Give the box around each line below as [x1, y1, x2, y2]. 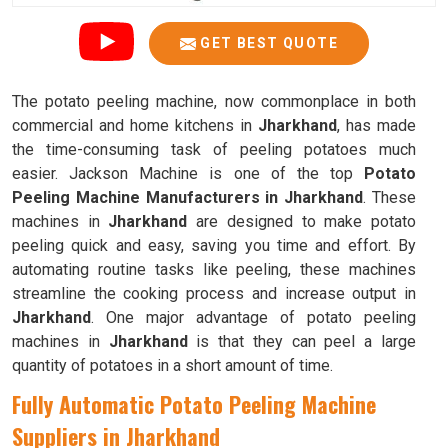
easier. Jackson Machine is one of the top [12, 164, 364, 183]
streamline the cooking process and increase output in [12, 284, 416, 303]
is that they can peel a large [187, 332, 417, 351]
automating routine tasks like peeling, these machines [12, 260, 416, 279]
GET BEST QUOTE [196, 35, 338, 51]
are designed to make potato [196, 212, 417, 231]
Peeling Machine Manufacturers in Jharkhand [12, 188, 364, 207]
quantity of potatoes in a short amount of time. [12, 356, 333, 375]
